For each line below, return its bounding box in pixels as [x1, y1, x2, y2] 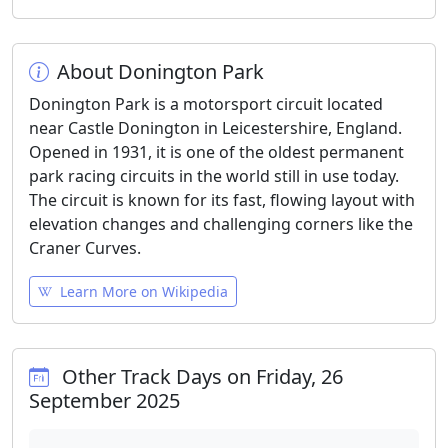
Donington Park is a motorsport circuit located [29, 93, 383, 115]
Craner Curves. [29, 237, 141, 259]
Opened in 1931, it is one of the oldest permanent [29, 141, 404, 163]
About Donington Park [57, 58, 264, 85]
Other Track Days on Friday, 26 [62, 363, 343, 390]
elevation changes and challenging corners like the [29, 213, 413, 235]
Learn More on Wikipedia [60, 282, 228, 301]
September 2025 [29, 387, 180, 414]
